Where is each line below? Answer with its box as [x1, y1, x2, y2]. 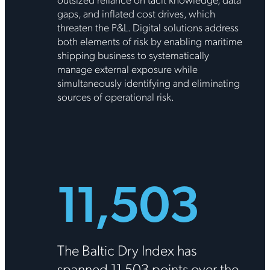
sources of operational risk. [57, 89, 174, 104]
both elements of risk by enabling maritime [57, 34, 242, 48]
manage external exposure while [57, 61, 198, 76]
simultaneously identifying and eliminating [57, 75, 240, 90]
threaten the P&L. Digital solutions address [57, 20, 239, 34]
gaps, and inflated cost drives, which [57, 6, 215, 20]
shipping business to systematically [57, 48, 209, 62]
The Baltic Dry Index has [57, 240, 196, 260]
